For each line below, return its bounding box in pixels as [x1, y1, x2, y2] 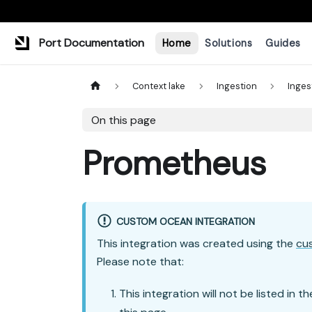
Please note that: [97, 254, 184, 270]
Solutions [205, 36, 253, 49]
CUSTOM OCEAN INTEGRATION [116, 214, 255, 228]
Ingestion [216, 80, 257, 93]
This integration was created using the [97, 236, 296, 251]
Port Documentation [39, 36, 144, 50]
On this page [91, 112, 156, 127]
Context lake [132, 80, 186, 93]
